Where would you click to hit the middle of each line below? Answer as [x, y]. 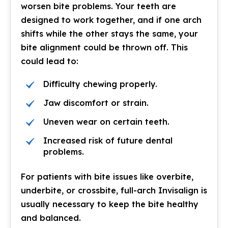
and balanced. [51, 218]
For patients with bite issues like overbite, [107, 177]
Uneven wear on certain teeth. [106, 122]
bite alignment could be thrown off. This [104, 47]
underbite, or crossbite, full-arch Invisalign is [114, 190]
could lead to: [50, 61]
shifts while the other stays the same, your [109, 34]
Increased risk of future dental [108, 140]
